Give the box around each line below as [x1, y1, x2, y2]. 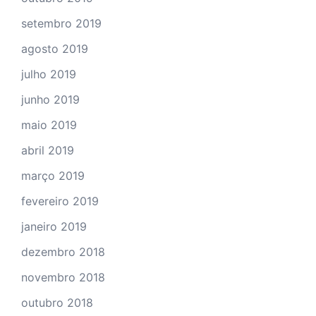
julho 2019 [21, 66, 76, 81]
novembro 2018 [21, 269, 105, 284]
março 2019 [21, 168, 85, 183]
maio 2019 [21, 117, 77, 132]
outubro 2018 [21, 295, 93, 310]
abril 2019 [21, 142, 74, 157]
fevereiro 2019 [21, 193, 99, 208]
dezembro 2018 [21, 244, 105, 259]
